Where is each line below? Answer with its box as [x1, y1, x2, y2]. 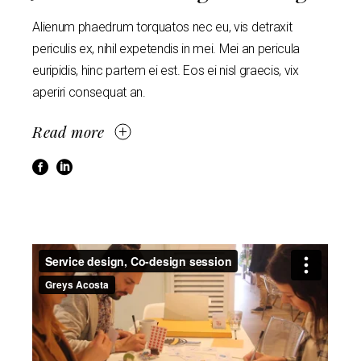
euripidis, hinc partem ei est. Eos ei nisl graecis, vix [32, 62, 299, 78]
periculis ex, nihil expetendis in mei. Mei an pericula [32, 40, 301, 56]
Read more [32, 120, 105, 142]
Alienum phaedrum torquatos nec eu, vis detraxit [32, 19, 293, 35]
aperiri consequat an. [32, 84, 146, 100]
